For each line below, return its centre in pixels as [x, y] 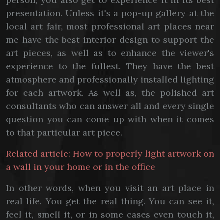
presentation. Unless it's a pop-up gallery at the [110, 13]
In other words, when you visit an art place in [110, 188]
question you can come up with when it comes [110, 119]
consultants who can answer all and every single [110, 106]
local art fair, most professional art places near [110, 26]
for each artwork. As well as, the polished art [110, 93]
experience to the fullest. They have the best [110, 66]
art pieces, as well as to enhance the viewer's [110, 53]
